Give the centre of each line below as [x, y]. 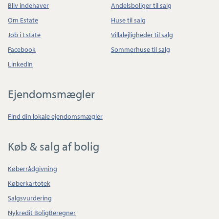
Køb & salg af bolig [54, 146]
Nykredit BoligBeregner [42, 212]
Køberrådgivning [33, 168]
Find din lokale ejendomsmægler [55, 116]
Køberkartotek [29, 183]
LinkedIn [20, 64]
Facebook [22, 49]
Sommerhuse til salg [141, 49]
